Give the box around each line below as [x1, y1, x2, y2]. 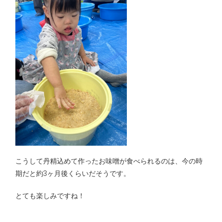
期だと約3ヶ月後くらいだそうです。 [15, 168, 130, 179]
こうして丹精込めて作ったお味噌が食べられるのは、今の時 [15, 156, 203, 166]
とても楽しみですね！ [15, 190, 85, 201]
